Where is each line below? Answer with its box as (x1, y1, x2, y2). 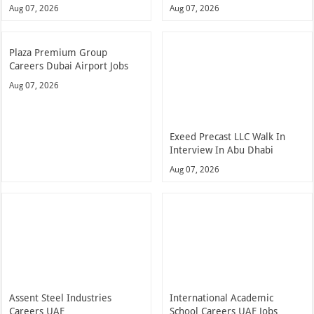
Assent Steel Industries (9, 292, 112, 303)
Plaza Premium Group (9, 46, 108, 58)
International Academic (170, 292, 274, 303)
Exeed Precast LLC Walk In (170, 130, 286, 142)
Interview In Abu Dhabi (170, 144, 274, 156)
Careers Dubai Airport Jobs (9, 60, 129, 71)
